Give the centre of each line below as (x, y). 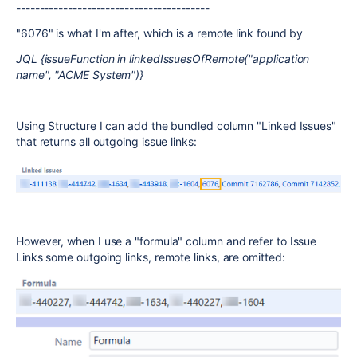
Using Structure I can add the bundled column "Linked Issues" (176, 126)
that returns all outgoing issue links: (106, 141)
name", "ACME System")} (80, 75)
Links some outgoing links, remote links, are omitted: (151, 257)
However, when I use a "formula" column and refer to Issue (167, 241)
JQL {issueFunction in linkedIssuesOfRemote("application (163, 59)
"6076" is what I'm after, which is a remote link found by (160, 33)
